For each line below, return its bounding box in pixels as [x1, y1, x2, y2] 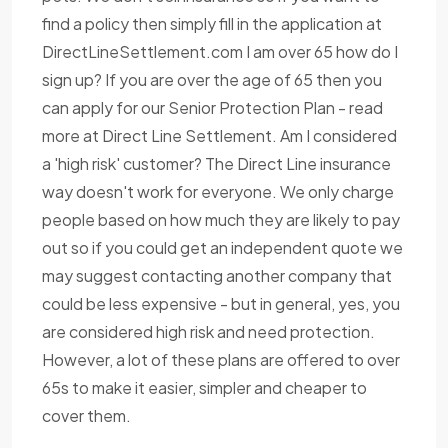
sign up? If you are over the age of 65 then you [42, 69, 382, 91]
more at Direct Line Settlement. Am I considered [42, 125, 397, 147]
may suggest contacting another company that [42, 265, 392, 287]
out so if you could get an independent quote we [42, 237, 403, 259]
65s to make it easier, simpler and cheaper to [42, 377, 367, 399]
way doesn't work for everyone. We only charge [42, 181, 394, 203]
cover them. [42, 405, 131, 427]
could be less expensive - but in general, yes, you [42, 293, 400, 315]
